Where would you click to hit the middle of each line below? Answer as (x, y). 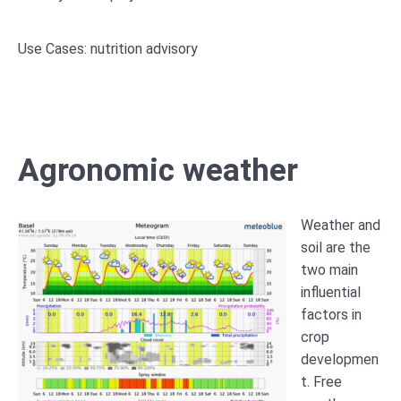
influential (331, 292)
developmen (340, 359)
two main (329, 269)
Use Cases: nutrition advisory (108, 48)
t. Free (321, 381)
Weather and (341, 225)
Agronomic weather (158, 170)
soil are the (336, 247)
